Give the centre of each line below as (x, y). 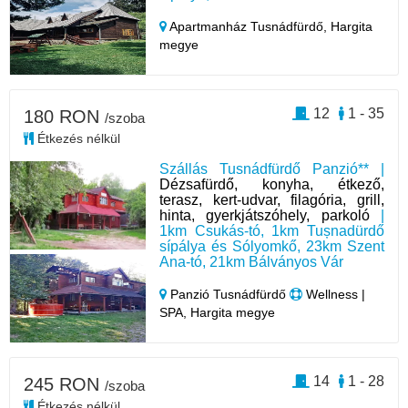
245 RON (64, 384)
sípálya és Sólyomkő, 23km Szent (272, 246)
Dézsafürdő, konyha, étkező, (272, 184)
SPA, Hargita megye (218, 312)
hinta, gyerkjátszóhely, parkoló (265, 215)
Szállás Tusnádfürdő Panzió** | (272, 168)
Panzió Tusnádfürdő (229, 294)
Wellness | (334, 294)
